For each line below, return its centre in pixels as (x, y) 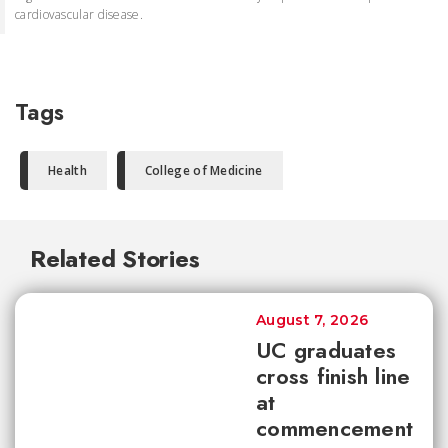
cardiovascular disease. (79, 14)
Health (67, 170)
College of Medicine (203, 170)
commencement (334, 428)
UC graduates (326, 350)
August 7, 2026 (312, 320)
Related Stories (115, 258)
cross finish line (333, 376)
